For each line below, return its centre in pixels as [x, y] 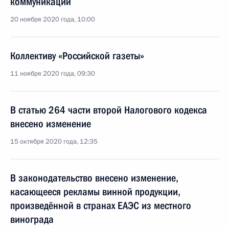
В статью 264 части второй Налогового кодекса [109, 110]
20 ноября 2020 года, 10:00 [53, 19]
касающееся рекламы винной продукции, [95, 192]
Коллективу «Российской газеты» [77, 56]
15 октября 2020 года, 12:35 [54, 142]
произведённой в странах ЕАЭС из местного [101, 205]
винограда [32, 219]
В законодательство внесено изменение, [94, 178]
